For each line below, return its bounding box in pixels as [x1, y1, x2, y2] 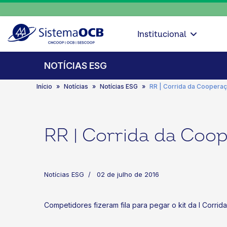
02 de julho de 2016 [97, 170, 159, 178]
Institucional [137, 29, 186, 40]
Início [36, 83, 52, 90]
